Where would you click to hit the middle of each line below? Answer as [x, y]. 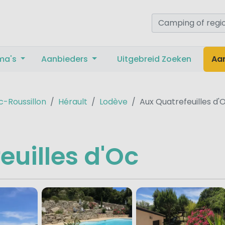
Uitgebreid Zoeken [154, 59]
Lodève [114, 101]
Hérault [73, 101]
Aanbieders [66, 59]
